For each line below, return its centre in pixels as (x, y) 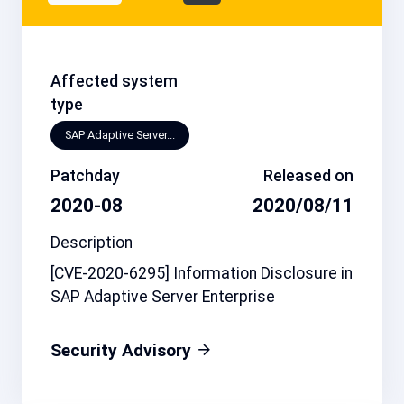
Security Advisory (123, 350)
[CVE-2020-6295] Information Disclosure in (202, 273)
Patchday (85, 175)
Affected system (114, 82)
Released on (308, 175)
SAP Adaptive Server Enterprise (163, 296)
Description (92, 242)
